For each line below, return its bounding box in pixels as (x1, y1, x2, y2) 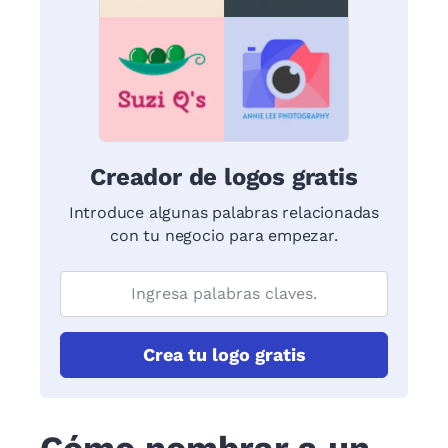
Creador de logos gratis (90, 163, 358, 191)
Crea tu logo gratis (142, 344, 306, 365)
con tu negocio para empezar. (110, 226, 338, 245)
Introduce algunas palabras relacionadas (68, 203, 380, 222)
